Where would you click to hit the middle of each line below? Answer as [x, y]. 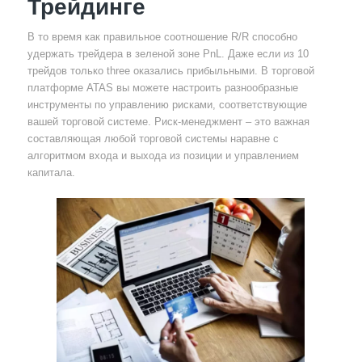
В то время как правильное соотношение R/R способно [162, 36]
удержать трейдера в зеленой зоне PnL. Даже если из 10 [168, 53]
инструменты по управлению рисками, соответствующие [167, 104]
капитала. [51, 172]
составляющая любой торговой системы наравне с [153, 138]
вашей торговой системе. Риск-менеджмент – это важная [168, 121]
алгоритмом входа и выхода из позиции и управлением [163, 155]
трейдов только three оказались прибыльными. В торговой [170, 70]
